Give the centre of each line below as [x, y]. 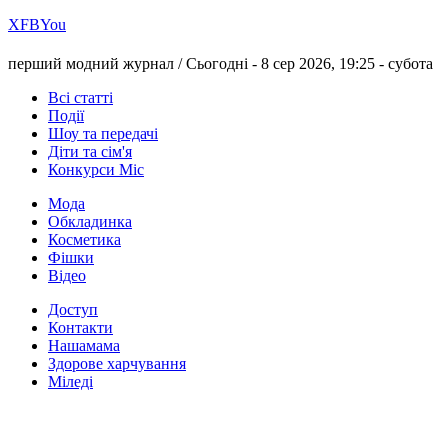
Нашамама [84, 346]
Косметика [84, 240]
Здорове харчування [117, 364]
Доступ [73, 310]
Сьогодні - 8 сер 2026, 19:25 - [287, 64]
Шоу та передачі [103, 134]
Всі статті [80, 98]
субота [410, 64]
